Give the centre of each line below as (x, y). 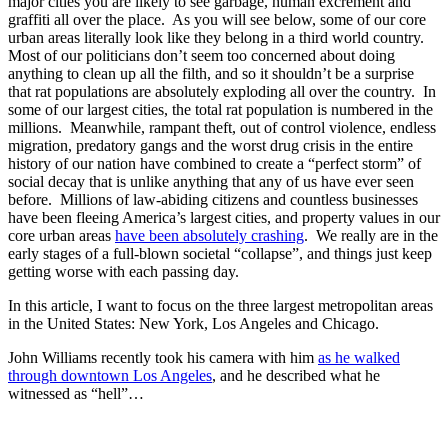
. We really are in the (371, 235)
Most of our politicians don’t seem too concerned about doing (201, 55)
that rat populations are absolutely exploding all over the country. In (222, 91)
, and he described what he (296, 375)
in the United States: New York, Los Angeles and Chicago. (193, 323)
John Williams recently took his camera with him (163, 357)
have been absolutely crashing (209, 235)
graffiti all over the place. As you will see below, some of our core (217, 19)
